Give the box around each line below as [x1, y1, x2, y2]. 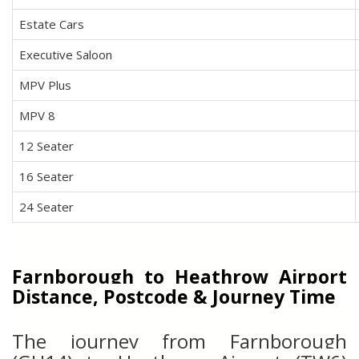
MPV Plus [19, 77, 71, 93]
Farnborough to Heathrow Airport [12, 264, 347, 289]
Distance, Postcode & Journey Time [12, 284, 336, 309]
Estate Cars [19, 16, 84, 32]
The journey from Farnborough [12, 328, 347, 354]
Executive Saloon [19, 46, 112, 63]
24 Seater [19, 199, 74, 215]
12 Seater [19, 138, 74, 154]
